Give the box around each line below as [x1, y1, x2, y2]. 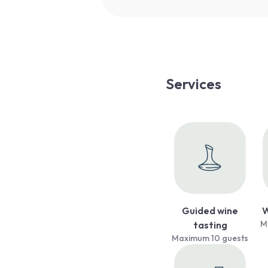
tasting [193, 219, 227, 232]
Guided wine [182, 205, 239, 217]
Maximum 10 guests [172, 233, 249, 244]
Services [166, 75, 222, 93]
